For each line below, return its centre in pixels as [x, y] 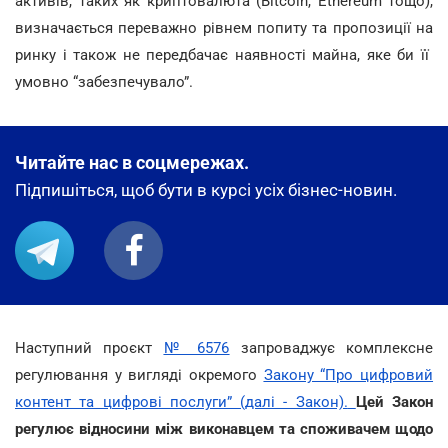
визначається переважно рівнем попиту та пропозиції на [224, 28]
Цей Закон [394, 402]
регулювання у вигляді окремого [139, 375]
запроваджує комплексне [331, 348]
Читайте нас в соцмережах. [132, 162]
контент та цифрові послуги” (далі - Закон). [181, 402]
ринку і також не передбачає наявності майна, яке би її [224, 55]
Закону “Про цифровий [348, 375]
